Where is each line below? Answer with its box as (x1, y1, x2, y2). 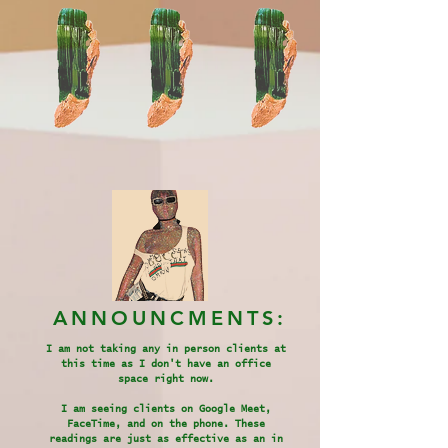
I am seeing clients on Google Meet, (61, 403, 271, 414)
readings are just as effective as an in (49, 433, 283, 444)
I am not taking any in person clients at (46, 343, 286, 354)
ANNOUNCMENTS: (53, 305, 297, 330)
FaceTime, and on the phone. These (67, 418, 265, 429)
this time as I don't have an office (61, 358, 271, 369)
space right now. (118, 373, 214, 384)
